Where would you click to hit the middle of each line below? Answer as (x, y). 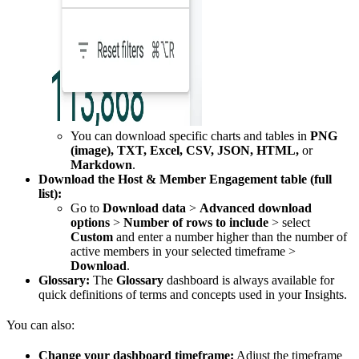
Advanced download (256, 208)
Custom (92, 237)
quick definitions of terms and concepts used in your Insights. (193, 295)
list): (50, 194)
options (90, 223)
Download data (144, 208)
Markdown (101, 165)
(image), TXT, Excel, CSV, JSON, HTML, (185, 151)
